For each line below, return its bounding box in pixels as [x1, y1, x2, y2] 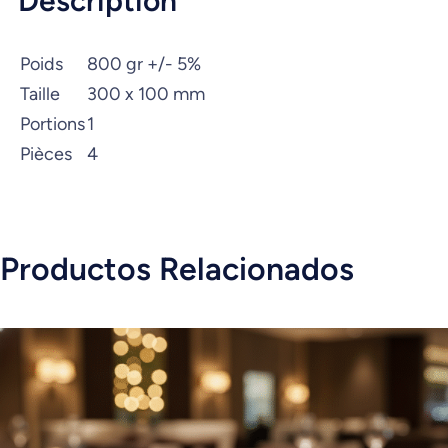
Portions [20, 112, 85, 135]
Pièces [20, 142, 72, 165]
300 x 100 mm [87, 82, 205, 105]
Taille [20, 82, 60, 105]
